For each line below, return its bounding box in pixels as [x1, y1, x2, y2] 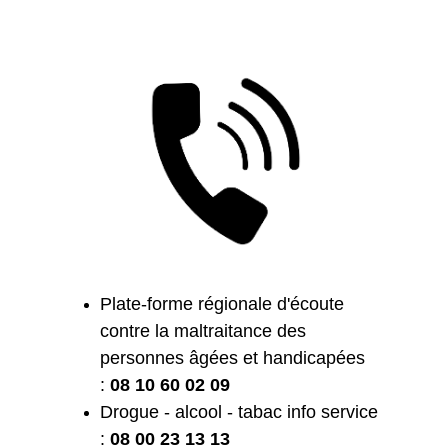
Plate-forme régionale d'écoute [100, 293, 344, 314]
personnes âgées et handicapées [100, 347, 365, 368]
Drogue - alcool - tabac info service [100, 401, 378, 422]
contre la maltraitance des [100, 320, 306, 341]
